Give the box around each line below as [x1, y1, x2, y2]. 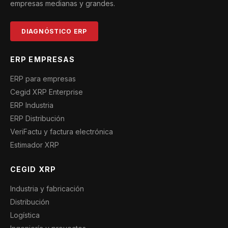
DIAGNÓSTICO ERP [21, 27, 87, 35]
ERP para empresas [10, 74, 76, 83]
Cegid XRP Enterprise [10, 88, 83, 96]
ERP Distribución [10, 114, 65, 123]
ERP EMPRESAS [10, 55, 75, 64]
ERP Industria [10, 101, 53, 109]
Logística [10, 211, 40, 219]
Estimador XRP [10, 140, 59, 149]
